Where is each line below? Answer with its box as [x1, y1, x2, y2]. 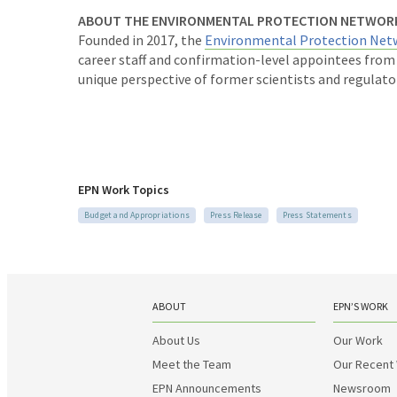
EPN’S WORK [333, 300, 388, 313]
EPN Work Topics [78, 182, 169, 198]
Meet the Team [152, 356, 231, 372]
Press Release [210, 209, 262, 221]
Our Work [333, 332, 383, 348]
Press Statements [282, 209, 352, 221]
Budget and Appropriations [84, 209, 190, 221]
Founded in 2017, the [78, 31, 205, 49]
